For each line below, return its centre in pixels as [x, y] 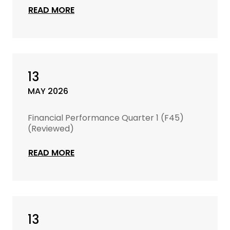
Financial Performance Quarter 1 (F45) [106, 118]
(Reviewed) [51, 129]
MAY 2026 [48, 91]
